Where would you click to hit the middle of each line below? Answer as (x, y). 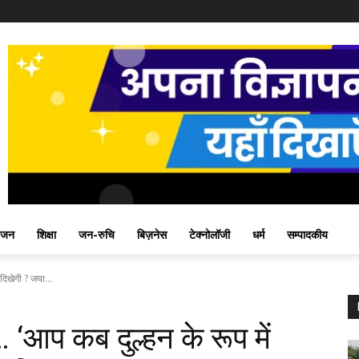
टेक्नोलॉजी (210, 235)
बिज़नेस (152, 235)
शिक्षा (46, 235)
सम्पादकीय (307, 235)
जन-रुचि (97, 235)
